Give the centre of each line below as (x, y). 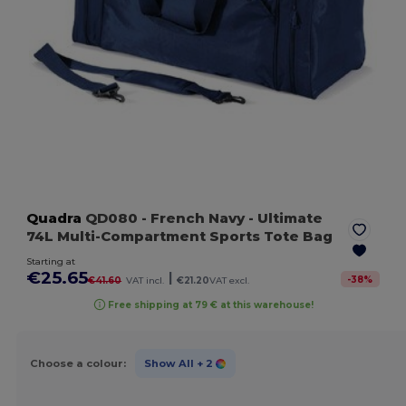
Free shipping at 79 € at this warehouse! (211, 304)
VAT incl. (145, 281)
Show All (169, 363)
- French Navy (193, 218)
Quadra (54, 218)
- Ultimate (284, 218)
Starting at (51, 262)
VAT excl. (230, 281)
